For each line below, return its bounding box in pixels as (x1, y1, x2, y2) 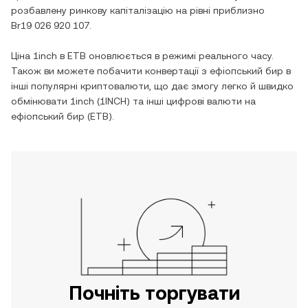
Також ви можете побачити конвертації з (11, 65, 210, 76)
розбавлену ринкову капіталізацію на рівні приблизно (11, 5, 265, 16)
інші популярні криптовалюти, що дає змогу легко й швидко (11, 80, 294, 91)
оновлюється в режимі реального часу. (86, 50, 274, 61)
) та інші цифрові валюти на (126, 96, 256, 107)
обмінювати (11, 96, 70, 107)
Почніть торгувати (68, 282, 240, 304)
